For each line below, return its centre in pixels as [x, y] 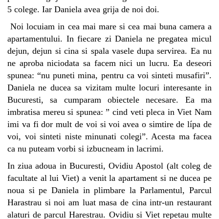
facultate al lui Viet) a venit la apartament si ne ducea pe [109, 178]
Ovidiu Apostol [136, 165]
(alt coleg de [188, 165]
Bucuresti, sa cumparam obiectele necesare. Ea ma [109, 99]
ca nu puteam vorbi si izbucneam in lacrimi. [86, 148]
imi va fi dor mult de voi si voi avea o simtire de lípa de [109, 124]
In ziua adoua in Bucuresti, [58, 165]
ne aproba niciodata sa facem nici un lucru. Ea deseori [109, 63]
